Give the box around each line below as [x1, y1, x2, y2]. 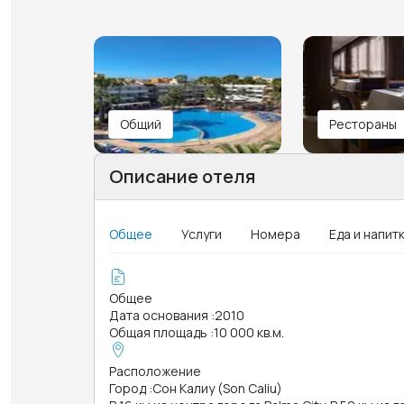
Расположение [109, 362, 201, 380]
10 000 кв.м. [214, 323, 284, 341]
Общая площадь [109, 323, 207, 341]
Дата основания [109, 306, 208, 324]
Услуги [181, 225, 222, 243]
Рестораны [329, 115, 397, 133]
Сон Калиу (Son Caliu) [152, 379, 282, 397]
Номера [251, 225, 300, 243]
